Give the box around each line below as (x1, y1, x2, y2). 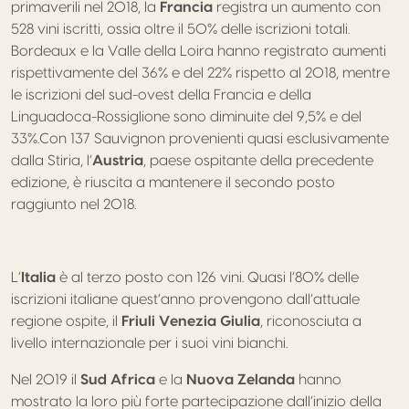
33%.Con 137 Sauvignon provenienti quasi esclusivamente (11, 131, 389, 146)
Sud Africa (80, 372, 155, 387)
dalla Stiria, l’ (11, 153, 92, 168)
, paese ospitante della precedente (143, 153, 373, 168)
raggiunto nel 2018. (11, 197, 136, 212)
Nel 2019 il (11, 372, 80, 387)
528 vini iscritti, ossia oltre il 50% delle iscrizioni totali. (11, 22, 350, 37)
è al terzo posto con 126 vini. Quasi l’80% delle (56, 270, 359, 285)
